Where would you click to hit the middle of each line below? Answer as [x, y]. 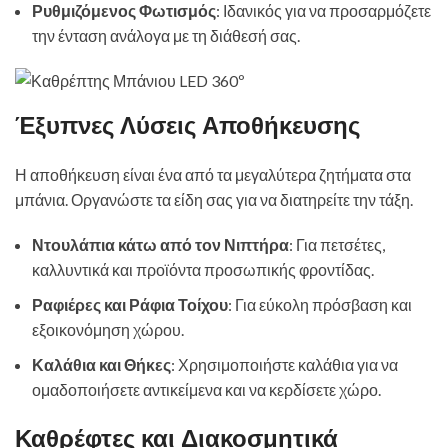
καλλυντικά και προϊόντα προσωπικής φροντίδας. [203, 269]
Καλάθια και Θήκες [101, 364]
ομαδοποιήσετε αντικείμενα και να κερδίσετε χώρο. [206, 389]
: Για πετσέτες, [337, 244]
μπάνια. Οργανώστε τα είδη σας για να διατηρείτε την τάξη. [214, 199]
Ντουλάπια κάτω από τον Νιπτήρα [160, 244]
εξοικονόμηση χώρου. [108, 329]
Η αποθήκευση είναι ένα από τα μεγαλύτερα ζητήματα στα [213, 174]
